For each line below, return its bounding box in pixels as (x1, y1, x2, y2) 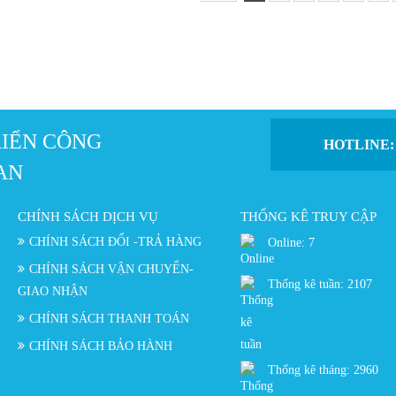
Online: (268, 236, 308, 249)
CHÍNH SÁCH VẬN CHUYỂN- (29, 263, 194, 276)
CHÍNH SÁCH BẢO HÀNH (29, 339, 172, 353)
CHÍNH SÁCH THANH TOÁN (29, 312, 189, 325)
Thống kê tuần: (268, 278, 347, 291)
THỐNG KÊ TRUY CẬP (240, 209, 377, 224)
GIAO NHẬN (18, 285, 88, 298)
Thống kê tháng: (268, 363, 354, 377)
